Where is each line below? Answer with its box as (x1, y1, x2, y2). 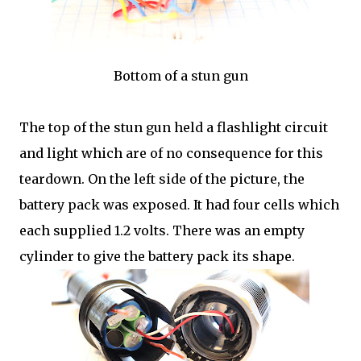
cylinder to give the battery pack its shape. (19, 248, 295, 264)
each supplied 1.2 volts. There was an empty (19, 222, 305, 239)
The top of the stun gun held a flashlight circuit (19, 119, 328, 135)
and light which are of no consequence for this (19, 145, 323, 161)
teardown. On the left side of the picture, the (19, 171, 305, 187)
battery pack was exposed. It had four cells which (19, 197, 339, 213)
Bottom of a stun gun (113, 68, 248, 84)
